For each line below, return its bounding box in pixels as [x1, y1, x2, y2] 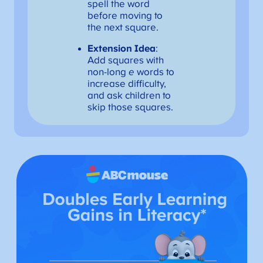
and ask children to [87, 90, 171, 101]
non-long [87, 66, 129, 77]
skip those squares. [87, 102, 173, 113]
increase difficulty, [87, 78, 166, 89]
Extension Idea [87, 43, 156, 54]
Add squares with [87, 55, 164, 66]
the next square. [87, 22, 159, 33]
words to [134, 66, 174, 77]
